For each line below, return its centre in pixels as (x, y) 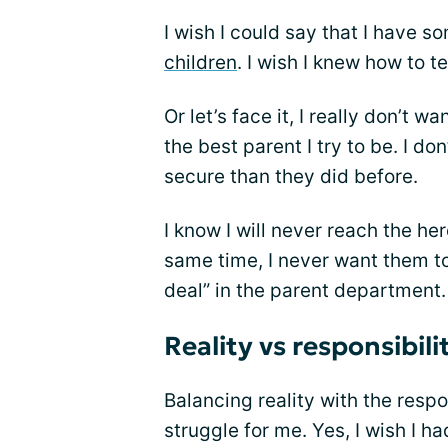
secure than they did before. (291, 176)
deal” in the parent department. (305, 290)
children (200, 62)
